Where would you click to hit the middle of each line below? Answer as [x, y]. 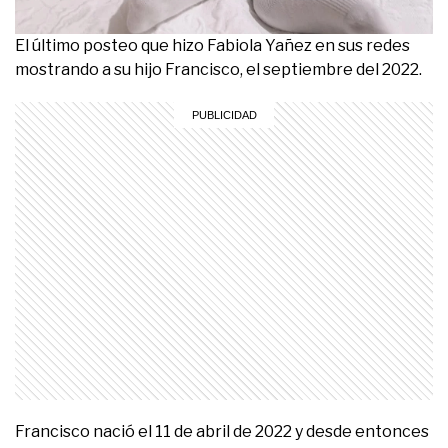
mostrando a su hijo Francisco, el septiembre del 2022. [218, 70]
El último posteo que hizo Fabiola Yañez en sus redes [212, 46]
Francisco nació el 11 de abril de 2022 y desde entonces [222, 432]
